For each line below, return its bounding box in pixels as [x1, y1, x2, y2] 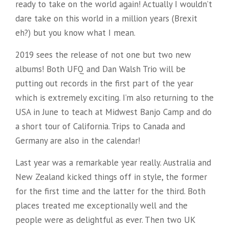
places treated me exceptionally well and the [15, 199, 188, 211]
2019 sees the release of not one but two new [15, 49, 191, 60]
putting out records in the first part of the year [15, 77, 193, 89]
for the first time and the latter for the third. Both [15, 185, 205, 197]
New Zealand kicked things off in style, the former [15, 171, 207, 182]
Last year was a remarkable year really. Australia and [15, 156, 211, 168]
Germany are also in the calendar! [15, 134, 140, 146]
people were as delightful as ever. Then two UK [15, 214, 195, 225]
